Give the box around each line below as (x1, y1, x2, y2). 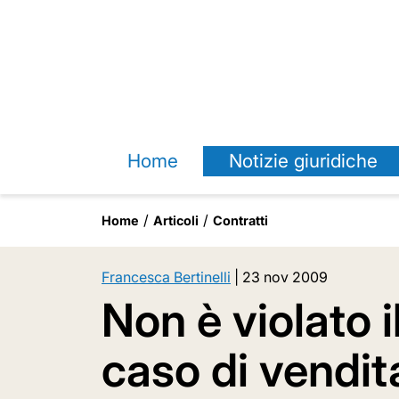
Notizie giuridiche (228, 150, 378, 172)
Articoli (153, 213, 199, 228)
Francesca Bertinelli (102, 268, 231, 286)
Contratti (213, 213, 268, 228)
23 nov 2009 (242, 268, 328, 286)
